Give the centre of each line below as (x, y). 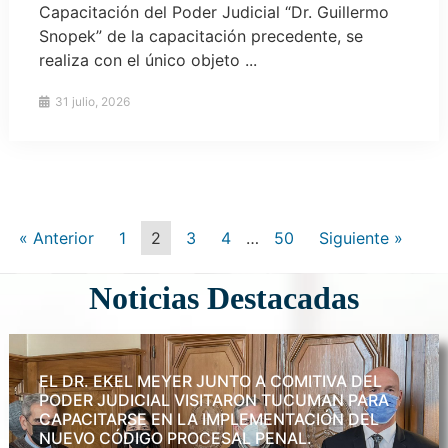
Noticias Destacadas (224, 297)
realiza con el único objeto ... (147, 59)
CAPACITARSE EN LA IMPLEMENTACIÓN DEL (208, 418)
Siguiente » (360, 237)
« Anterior (56, 237)
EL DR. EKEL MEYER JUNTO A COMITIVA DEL (210, 380)
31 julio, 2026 (90, 101)
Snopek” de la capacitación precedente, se (200, 35)
